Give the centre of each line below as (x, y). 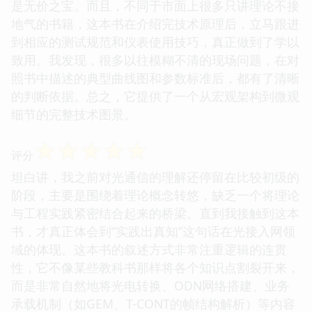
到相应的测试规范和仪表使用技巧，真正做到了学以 (155, 41)
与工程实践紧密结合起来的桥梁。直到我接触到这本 (155, 213)
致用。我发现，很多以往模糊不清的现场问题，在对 (155, 60)
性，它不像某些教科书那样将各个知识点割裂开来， (155, 267)
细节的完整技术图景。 (74, 114)
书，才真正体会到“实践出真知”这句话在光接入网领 (153, 231)
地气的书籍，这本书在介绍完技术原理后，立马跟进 (155, 23)
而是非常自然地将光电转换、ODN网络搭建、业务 (150, 285)
